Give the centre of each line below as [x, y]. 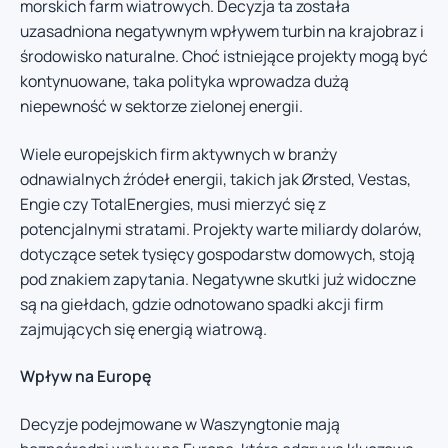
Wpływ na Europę [85, 376]
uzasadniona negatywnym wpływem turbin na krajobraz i [222, 31]
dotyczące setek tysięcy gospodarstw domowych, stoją [217, 253]
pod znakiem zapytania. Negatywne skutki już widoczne [218, 278]
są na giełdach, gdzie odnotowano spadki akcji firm [201, 303]
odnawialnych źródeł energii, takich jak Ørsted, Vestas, [215, 178]
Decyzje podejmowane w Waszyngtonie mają [180, 423]
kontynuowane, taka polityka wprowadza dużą [184, 81]
